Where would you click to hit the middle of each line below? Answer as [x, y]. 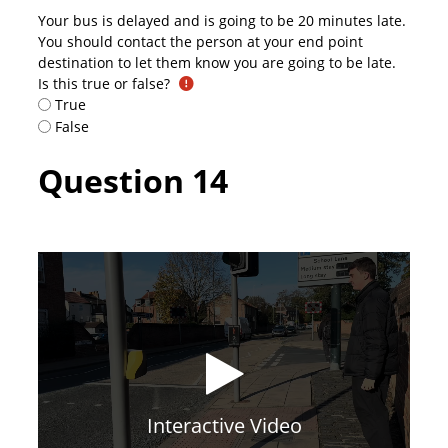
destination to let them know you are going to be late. [216, 62]
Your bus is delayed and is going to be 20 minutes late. [221, 20]
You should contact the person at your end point [200, 41]
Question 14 [136, 181]
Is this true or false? [103, 83]
